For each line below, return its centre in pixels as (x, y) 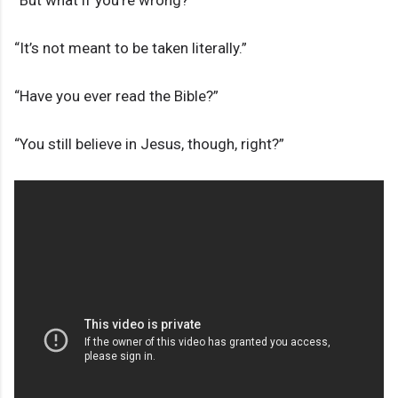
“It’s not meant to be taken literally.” (131, 48)
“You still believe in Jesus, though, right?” (149, 144)
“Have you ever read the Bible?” (116, 96)
